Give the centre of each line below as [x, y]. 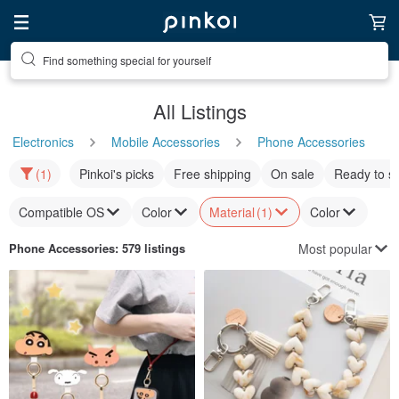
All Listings [199, 111]
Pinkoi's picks [117, 174]
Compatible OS [61, 212]
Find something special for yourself [127, 60]
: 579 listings [150, 248]
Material [232, 212]
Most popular [335, 248]
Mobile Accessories [166, 142]
